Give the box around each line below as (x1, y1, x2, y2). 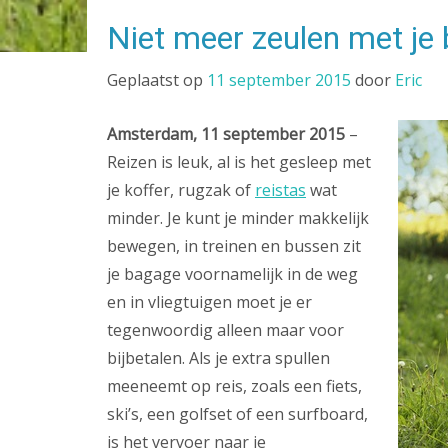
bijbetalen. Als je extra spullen (107, 347, 330, 369)
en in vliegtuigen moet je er (107, 291, 312, 313)
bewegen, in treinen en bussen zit (107, 235, 361, 257)
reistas (255, 179, 306, 201)
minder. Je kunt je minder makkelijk (107, 207, 369, 229)
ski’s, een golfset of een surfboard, (107, 403, 368, 425)
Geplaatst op (107, 69, 207, 91)
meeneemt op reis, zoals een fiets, (107, 375, 362, 397)
